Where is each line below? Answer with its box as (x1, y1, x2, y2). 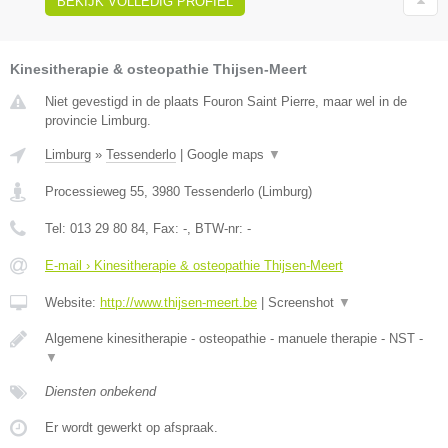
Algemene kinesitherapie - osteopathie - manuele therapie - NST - (45, 331, 423, 347)
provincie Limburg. (45, 113, 151, 129)
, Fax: (145, 221, 183, 237)
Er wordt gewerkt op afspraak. (45, 420, 218, 436)
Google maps (187, 147, 268, 163)
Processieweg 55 (45, 184, 144, 200)
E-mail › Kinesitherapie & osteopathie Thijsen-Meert (45, 258, 343, 274)
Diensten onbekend (45, 384, 156, 400)
